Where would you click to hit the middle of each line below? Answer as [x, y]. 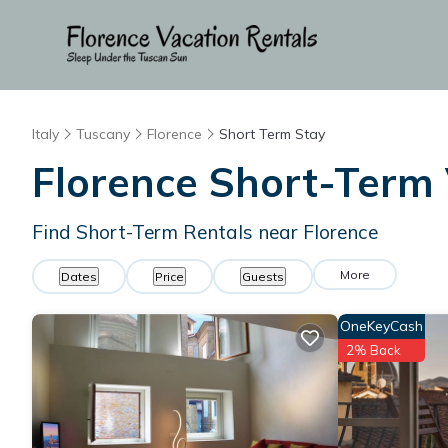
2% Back [373, 350]
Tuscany [103, 134]
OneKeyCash [381, 326]
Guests [263, 276]
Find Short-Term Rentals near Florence [205, 232]
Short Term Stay [272, 134]
